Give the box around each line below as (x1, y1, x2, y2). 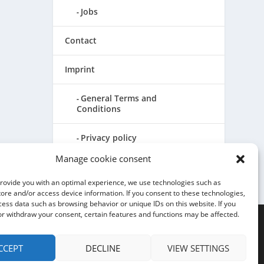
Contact (65, 35, 97, 47)
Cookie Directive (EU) (81, 161, 165, 173)
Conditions (77, 103, 121, 115)
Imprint (65, 64, 95, 75)
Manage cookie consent (55, 153, 151, 165)
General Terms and (81, 93, 157, 104)
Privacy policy (81, 132, 137, 144)
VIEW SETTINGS (167, 242, 230, 254)
